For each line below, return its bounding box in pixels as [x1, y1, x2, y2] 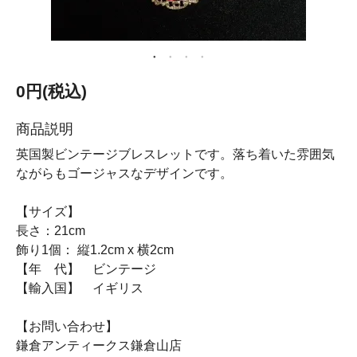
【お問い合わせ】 [16, 320, 118, 333]
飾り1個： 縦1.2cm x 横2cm [16, 243, 174, 257]
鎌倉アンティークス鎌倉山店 [16, 339, 182, 352]
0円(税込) [16, 82, 87, 100]
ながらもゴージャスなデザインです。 [16, 167, 233, 180]
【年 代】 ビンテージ [16, 262, 156, 276]
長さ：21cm [16, 224, 85, 237]
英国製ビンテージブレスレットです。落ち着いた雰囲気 [16, 147, 335, 161]
